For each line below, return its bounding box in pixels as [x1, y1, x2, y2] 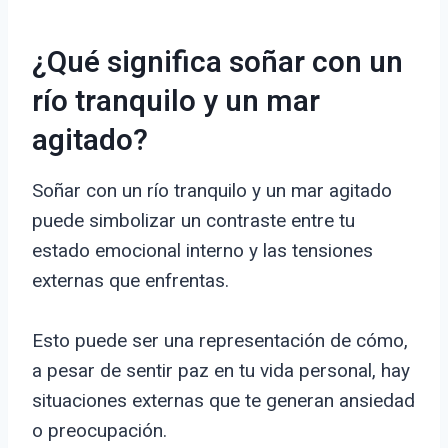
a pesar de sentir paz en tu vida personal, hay [32, 359, 410, 383]
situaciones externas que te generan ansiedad [32, 389, 415, 413]
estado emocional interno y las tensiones [32, 239, 373, 263]
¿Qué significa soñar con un [32, 41, 403, 86]
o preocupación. [32, 419, 167, 443]
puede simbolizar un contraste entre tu [32, 209, 355, 233]
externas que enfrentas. [32, 269, 229, 293]
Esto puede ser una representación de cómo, [32, 329, 408, 353]
